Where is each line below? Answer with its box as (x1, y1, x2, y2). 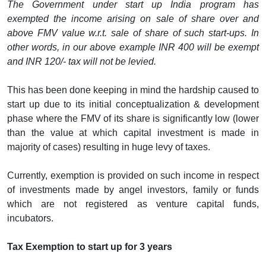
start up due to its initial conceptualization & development (7, 99, 259, 109)
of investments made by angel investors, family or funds (7, 184, 259, 195)
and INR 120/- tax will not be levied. (7, 56, 156, 66)
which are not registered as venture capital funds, (7, 198, 259, 209)
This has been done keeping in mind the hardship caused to (7, 84, 259, 95)
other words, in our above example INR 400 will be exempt (7, 42, 259, 52)
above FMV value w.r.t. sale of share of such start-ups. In (7, 27, 259, 38)
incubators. (7, 213, 53, 223)
